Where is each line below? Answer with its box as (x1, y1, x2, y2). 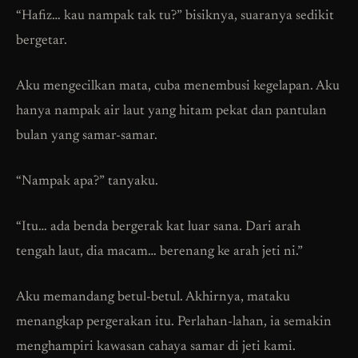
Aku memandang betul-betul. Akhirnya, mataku (16, 291, 290, 305)
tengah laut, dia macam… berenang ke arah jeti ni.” (16, 245, 303, 260)
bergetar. (16, 34, 67, 49)
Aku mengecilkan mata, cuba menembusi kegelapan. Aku (16, 80, 340, 94)
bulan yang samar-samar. (16, 129, 157, 144)
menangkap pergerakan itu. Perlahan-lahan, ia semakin (16, 316, 332, 330)
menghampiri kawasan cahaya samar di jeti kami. (16, 340, 296, 355)
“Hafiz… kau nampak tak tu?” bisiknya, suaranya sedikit (16, 10, 334, 24)
